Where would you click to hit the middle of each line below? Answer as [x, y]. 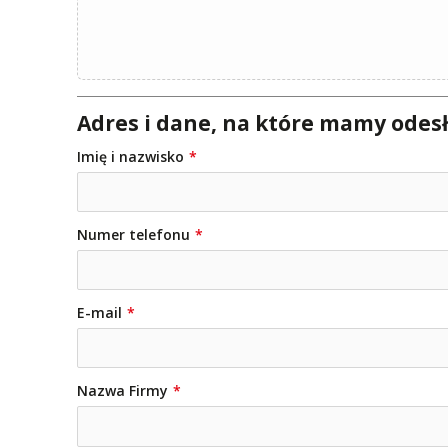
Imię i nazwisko [130, 156]
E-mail [99, 313]
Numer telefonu [133, 235]
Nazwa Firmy [122, 391]
